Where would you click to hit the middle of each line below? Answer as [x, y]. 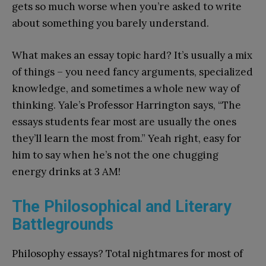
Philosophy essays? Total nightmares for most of [127, 253]
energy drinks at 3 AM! [66, 171]
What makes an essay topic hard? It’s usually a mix [132, 55]
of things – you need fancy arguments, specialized [132, 72]
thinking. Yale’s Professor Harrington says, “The [126, 105]
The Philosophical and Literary [122, 206]
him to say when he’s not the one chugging [115, 155]
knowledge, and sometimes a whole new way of [126, 88]
